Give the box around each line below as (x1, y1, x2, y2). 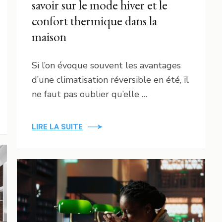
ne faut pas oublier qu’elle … (32, 88, 147, 100)
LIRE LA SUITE (32, 122, 83, 131)
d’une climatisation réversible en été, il (32, 73, 189, 86)
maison (32, 28, 66, 45)
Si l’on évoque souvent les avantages (32, 59, 181, 71)
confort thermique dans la (32, 12, 157, 29)
